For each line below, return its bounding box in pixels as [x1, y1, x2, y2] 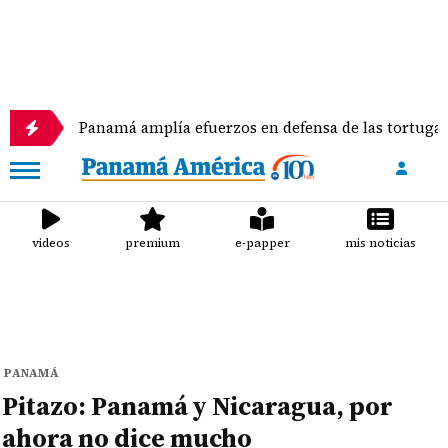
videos [32, 235, 71, 251]
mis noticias [344, 235, 416, 251]
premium [125, 235, 181, 251]
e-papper [234, 235, 290, 251]
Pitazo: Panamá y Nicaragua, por [2, 388, 394, 424]
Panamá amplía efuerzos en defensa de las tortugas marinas [5, 117, 439, 138]
